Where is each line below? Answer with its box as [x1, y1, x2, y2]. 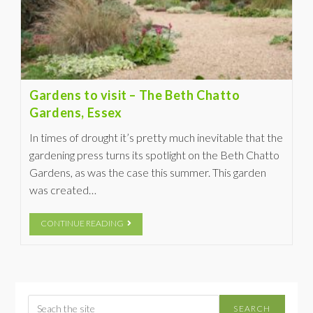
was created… [29, 182, 97, 196]
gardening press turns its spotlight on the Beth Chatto [29, 147, 280, 161]
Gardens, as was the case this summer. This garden [29, 165, 267, 179]
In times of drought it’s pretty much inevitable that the [29, 130, 284, 144]
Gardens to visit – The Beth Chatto [29, 87, 240, 103]
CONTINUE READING [41, 217, 124, 228]
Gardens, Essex [29, 104, 122, 120]
